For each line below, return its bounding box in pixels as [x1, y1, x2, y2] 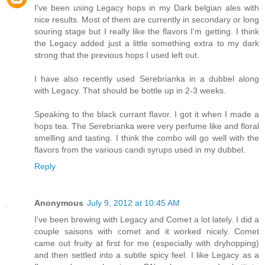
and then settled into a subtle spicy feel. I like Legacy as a [34, 250, 259, 260]
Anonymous [34, 198, 83, 208]
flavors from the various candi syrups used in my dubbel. [34, 145, 245, 155]
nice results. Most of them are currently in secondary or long [34, 15, 259, 25]
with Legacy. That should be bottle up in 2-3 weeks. [34, 86, 226, 96]
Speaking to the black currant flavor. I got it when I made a [34, 109, 259, 119]
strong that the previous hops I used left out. [34, 50, 199, 60]
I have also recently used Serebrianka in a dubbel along [34, 74, 259, 84]
